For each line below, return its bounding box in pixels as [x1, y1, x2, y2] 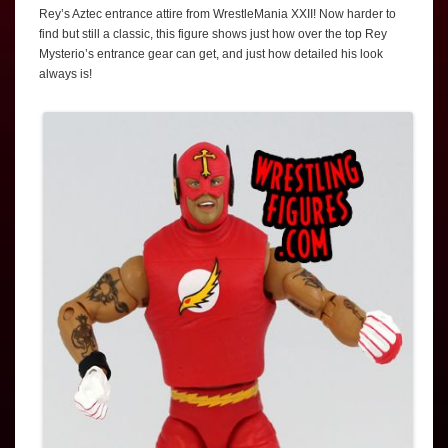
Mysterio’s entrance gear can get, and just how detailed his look [39, 46, 383, 61]
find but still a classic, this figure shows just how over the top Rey [39, 26, 387, 41]
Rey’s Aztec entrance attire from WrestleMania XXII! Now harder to [39, 6, 396, 21]
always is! [39, 66, 92, 81]
